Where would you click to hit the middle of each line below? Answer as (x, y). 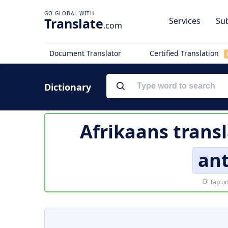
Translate (74, 23)
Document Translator (85, 53)
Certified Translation (185, 53)
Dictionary (68, 87)
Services (185, 21)
